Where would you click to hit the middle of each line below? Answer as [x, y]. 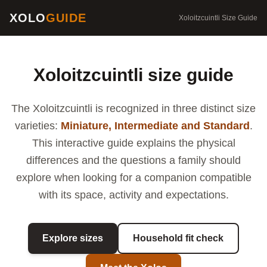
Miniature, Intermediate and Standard [155, 126]
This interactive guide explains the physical [133, 143]
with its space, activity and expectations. [133, 195]
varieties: [38, 126]
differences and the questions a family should [133, 160]
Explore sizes [73, 238]
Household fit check [178, 238]
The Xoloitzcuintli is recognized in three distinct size [133, 108]
